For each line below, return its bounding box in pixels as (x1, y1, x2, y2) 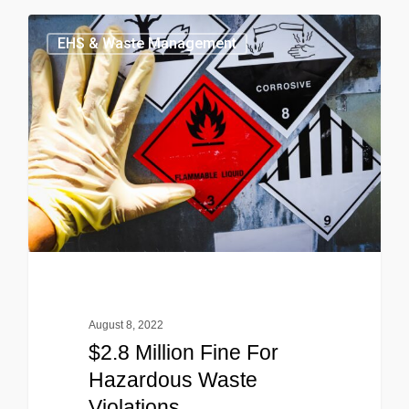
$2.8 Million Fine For (88, 341, 278, 365)
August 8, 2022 (88, 319, 163, 332)
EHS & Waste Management (58, 35, 236, 53)
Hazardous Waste (88, 368, 257, 393)
